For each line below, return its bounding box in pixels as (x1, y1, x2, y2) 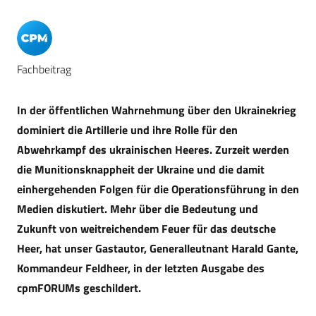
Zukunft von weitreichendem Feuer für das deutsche (17, 220, 276, 237)
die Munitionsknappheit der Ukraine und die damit (17, 161, 265, 178)
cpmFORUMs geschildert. (17, 279, 141, 296)
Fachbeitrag (17, 61, 71, 78)
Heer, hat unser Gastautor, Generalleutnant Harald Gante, (17, 240, 298, 257)
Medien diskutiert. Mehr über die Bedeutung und (17, 200, 258, 217)
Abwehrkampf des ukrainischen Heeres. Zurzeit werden (17, 141, 289, 158)
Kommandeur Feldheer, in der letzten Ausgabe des (17, 260, 265, 276)
